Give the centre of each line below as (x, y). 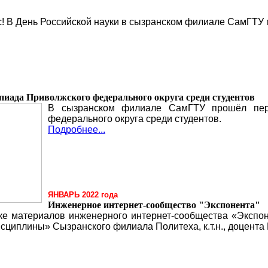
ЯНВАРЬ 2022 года (83, 195)
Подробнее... (77, 130)
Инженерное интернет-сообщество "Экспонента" (154, 205)
